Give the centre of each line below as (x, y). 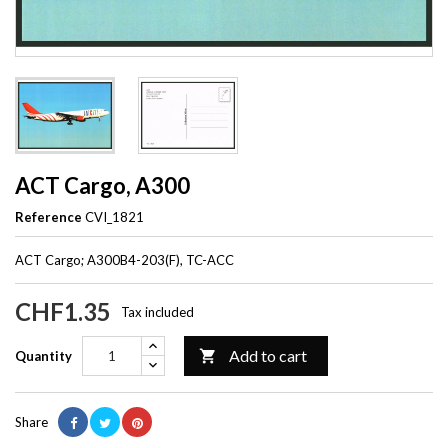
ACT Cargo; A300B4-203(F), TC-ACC (124, 259)
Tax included (157, 311)
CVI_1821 (114, 216)
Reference (48, 216)
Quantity (43, 355)
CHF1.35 (63, 311)
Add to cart (268, 355)
